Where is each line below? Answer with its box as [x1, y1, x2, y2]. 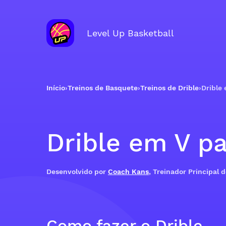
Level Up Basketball [87, 27, 174, 38]
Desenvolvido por [46, 167, 108, 176]
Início [46, 84, 65, 92]
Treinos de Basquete [68, 84, 138, 92]
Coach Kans [108, 167, 149, 176]
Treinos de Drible [140, 84, 199, 92]
